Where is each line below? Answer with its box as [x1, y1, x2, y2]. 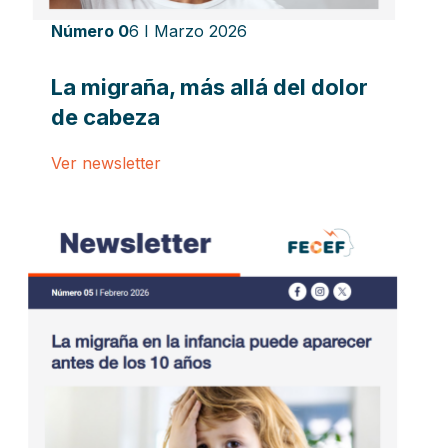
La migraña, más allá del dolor [50, 74, 368, 101]
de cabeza [50, 104, 160, 131]
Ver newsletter [50, 153, 161, 174]
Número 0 [50, 21, 129, 42]
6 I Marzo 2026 [128, 21, 247, 42]
